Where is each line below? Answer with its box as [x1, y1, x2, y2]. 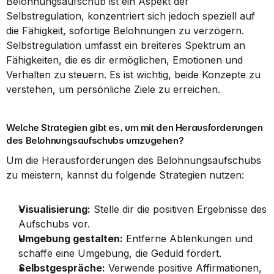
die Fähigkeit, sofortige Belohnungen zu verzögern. [6, 24, 244, 37]
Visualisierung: [18, 203, 91, 215]
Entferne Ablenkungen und [123, 232, 253, 245]
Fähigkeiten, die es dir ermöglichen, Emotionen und [6, 54, 243, 66]
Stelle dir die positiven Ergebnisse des [91, 203, 267, 215]
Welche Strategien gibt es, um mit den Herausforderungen [6, 122, 263, 133]
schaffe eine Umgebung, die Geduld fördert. [18, 247, 221, 259]
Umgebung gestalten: [18, 232, 123, 245]
